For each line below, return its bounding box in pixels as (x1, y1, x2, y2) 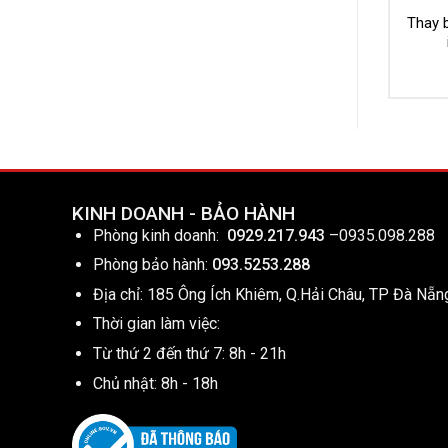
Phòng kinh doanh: (92, 225, 227, 245)
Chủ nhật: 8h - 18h (92, 373, 218, 393)
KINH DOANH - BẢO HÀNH (72, 201, 295, 225)
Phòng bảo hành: (92, 255, 208, 275)
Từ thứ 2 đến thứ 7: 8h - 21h (92, 343, 286, 363)
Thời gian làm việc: (92, 314, 220, 334)
